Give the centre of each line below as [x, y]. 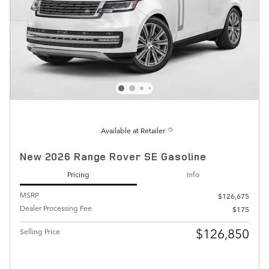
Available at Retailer [133, 131]
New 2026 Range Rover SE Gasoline [113, 157]
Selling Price [40, 231]
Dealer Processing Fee [56, 208]
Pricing [78, 174]
